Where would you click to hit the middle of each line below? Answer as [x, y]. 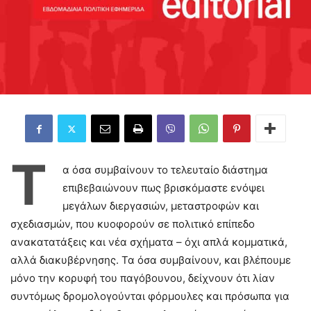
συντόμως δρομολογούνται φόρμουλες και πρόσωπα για [150, 296]
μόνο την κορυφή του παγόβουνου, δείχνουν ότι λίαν [143, 278]
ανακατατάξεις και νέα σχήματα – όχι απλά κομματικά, [149, 242]
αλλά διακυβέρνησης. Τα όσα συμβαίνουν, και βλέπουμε [151, 260]
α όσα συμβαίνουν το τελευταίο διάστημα [165, 170]
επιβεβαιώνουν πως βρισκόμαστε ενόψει [163, 188]
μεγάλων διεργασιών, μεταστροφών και [161, 206]
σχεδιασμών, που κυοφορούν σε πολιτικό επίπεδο [133, 224]
